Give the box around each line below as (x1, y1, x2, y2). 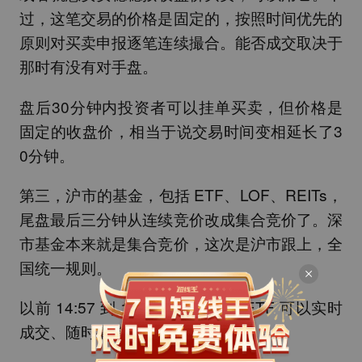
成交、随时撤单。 (19, 319, 142, 342)
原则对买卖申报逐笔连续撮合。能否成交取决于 (19, 31, 343, 53)
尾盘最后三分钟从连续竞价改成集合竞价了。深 (19, 207, 343, 229)
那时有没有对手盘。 (19, 55, 158, 78)
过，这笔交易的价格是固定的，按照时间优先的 (19, 6, 343, 29)
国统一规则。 (19, 255, 112, 278)
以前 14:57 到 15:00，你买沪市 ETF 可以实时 (19, 295, 343, 318)
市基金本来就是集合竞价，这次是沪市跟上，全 (19, 231, 343, 254)
